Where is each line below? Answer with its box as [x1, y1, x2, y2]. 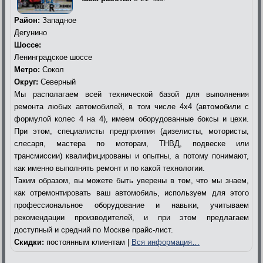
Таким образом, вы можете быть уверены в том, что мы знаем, [14, 176, 249, 185]
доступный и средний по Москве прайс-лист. [14, 225, 173, 234]
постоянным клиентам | [44, 237, 131, 247]
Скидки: [14, 237, 44, 247]
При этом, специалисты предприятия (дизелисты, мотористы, [14, 126, 249, 136]
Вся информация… [131, 237, 200, 247]
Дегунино [14, 28, 47, 37]
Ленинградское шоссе [14, 52, 92, 62]
